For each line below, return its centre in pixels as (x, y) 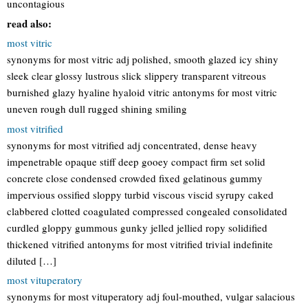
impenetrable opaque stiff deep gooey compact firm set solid (136, 161)
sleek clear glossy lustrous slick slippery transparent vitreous (136, 76)
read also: (29, 23)
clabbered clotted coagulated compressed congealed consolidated (147, 211)
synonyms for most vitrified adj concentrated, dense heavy (132, 145)
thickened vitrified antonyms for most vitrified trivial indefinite (140, 244)
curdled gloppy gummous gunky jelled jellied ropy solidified (137, 227)
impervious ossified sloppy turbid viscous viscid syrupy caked (140, 194)
